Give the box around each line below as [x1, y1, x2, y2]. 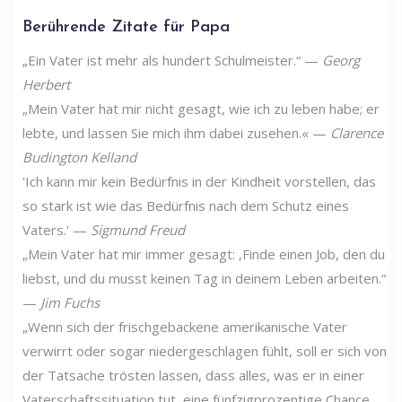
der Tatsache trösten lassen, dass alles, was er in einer [22, 365, 364, 384]
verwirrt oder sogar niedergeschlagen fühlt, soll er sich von [22, 341, 387, 360]
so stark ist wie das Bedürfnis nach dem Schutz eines [22, 196, 349, 214]
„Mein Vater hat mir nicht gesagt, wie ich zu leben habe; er [22, 99, 380, 118]
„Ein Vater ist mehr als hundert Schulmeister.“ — [22, 50, 322, 69]
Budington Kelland [22, 147, 136, 166]
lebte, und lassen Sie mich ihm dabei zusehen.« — [22, 123, 330, 142]
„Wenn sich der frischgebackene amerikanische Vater [22, 317, 347, 336]
